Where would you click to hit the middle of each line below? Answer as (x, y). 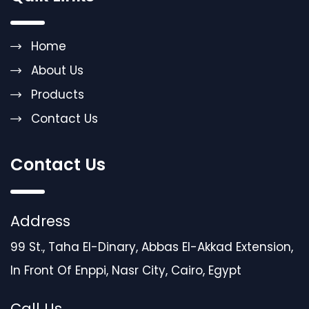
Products (58, 95)
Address (40, 221)
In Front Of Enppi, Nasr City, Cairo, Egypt (126, 271)
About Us (57, 71)
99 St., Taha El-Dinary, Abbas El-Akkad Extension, (152, 247)
